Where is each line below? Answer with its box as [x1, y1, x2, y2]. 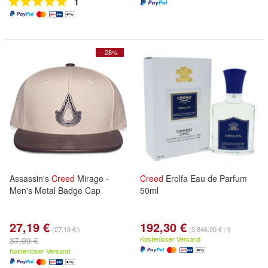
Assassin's [10, 172, 51, 184]
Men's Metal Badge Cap [10, 184, 100, 196]
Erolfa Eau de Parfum [163, 172, 247, 184]
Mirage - [75, 172, 109, 184]
